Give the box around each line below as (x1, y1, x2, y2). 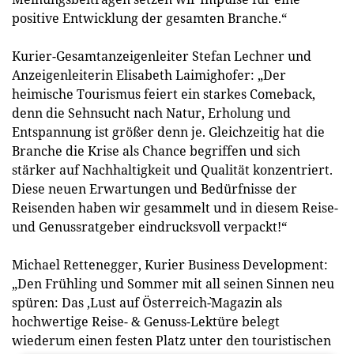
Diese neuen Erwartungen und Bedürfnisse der (12, 180, 297, 198)
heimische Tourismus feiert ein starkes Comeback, (12, 85, 315, 103)
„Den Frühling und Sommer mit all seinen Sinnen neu (12, 275, 334, 292)
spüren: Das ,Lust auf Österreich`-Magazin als (12, 294, 282, 311)
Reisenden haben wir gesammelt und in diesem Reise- (12, 199, 338, 217)
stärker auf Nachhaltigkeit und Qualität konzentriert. (12, 161, 333, 179)
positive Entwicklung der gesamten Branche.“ (12, 9, 287, 27)
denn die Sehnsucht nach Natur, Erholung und (12, 104, 291, 122)
